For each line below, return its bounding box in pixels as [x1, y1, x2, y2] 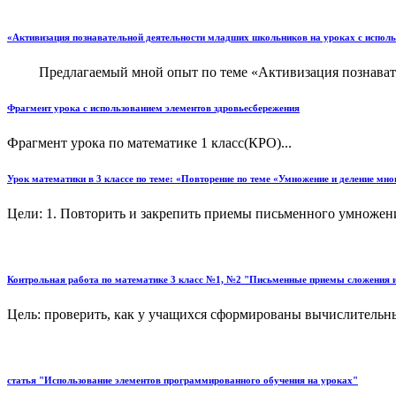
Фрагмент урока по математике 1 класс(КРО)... [7, 134, 292, 150]
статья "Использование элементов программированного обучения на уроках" [7, 374, 358, 385]
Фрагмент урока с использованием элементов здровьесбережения [7, 102, 300, 113]
